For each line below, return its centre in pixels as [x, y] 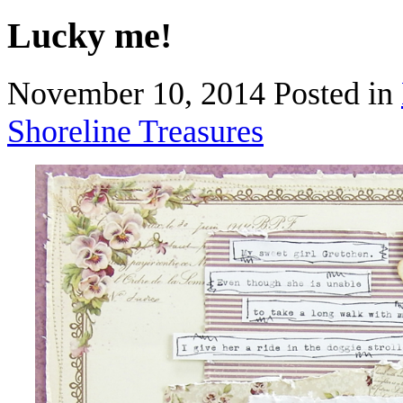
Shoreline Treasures [135, 131]
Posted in [337, 93]
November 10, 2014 [140, 93]
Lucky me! [90, 36]
